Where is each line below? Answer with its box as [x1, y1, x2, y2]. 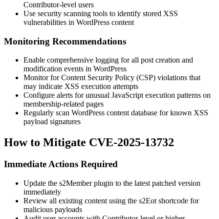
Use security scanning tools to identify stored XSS [23, 9, 178, 18]
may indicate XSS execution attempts [23, 82, 138, 91]
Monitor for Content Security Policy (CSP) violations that [23, 73, 200, 82]
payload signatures [23, 117, 81, 126]
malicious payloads [23, 205, 82, 214]
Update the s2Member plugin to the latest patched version [23, 178, 200, 187]
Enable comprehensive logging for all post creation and [23, 56, 193, 65]
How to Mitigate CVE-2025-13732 [4, 136, 174, 149]
